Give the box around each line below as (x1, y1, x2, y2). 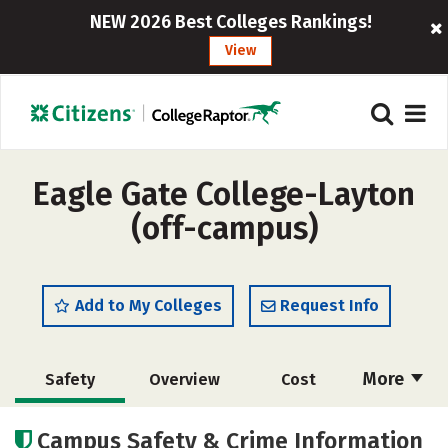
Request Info (280, 296, 379, 315)
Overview (148, 370, 220, 389)
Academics (29, 416, 111, 435)
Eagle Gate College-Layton (33, 175, 415, 213)
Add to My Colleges (75, 296, 222, 315)
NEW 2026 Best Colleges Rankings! (89, 11, 372, 33)
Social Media (245, 416, 343, 435)
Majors (154, 416, 206, 435)
